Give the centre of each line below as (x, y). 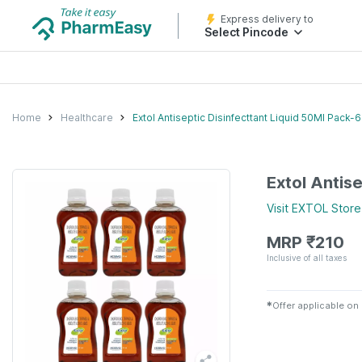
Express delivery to (267, 19)
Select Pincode (246, 32)
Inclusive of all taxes (307, 257)
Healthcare (87, 117)
